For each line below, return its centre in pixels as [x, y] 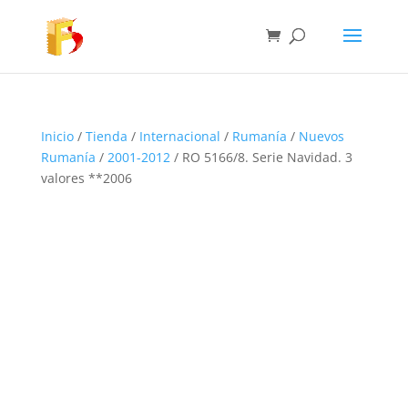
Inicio [57, 136]
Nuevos [321, 136]
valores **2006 [86, 178]
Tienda [106, 136]
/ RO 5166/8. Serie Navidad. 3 [261, 157]
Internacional [179, 136]
